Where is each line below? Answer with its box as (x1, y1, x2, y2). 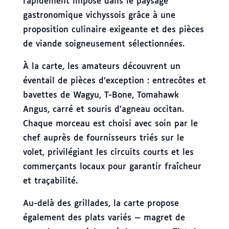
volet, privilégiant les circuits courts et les (22, 148, 194, 157)
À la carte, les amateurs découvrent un (22, 62, 180, 71)
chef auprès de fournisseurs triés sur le (22, 133, 184, 143)
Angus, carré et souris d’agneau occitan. (22, 105, 184, 114)
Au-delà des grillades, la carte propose (22, 199, 179, 208)
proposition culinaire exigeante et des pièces (22, 25, 204, 34)
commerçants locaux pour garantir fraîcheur (22, 162, 201, 171)
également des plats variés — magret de (22, 213, 185, 222)
